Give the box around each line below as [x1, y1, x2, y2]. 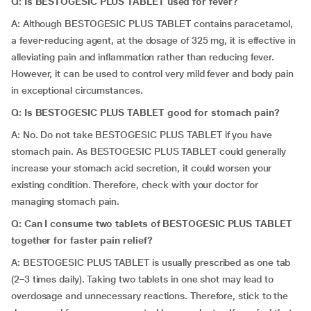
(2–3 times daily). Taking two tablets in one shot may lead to [11, 274, 274, 285]
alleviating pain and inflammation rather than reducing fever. [11, 51, 275, 62]
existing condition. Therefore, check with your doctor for [11, 179, 258, 190]
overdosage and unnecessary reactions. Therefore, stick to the [11, 290, 289, 301]
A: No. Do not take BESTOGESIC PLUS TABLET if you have [11, 129, 272, 140]
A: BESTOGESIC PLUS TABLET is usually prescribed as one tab [11, 257, 291, 268]
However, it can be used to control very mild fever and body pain [11, 68, 294, 79]
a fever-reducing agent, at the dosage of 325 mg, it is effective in [11, 35, 296, 46]
